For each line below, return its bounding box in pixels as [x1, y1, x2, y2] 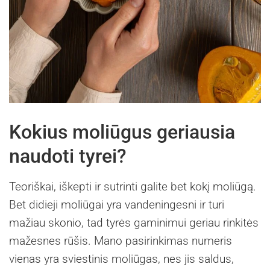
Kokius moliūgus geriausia [9, 121, 235, 144]
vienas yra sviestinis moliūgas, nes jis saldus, [9, 252, 234, 266]
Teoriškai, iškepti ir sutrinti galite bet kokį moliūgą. [9, 180, 256, 194]
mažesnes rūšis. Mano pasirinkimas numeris [9, 234, 232, 248]
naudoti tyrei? [9, 145, 127, 168]
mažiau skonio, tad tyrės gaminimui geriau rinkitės [9, 216, 259, 230]
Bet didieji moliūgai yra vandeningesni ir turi [9, 198, 224, 212]
